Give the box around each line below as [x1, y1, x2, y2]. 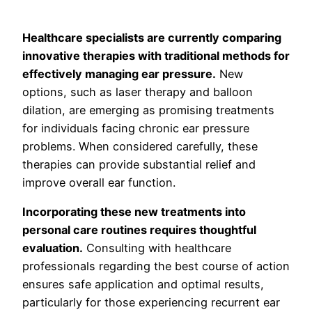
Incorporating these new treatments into [22, 205, 246, 219]
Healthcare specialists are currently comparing [22, 30, 281, 45]
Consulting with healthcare [83, 241, 231, 256]
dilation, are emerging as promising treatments [22, 102, 274, 117]
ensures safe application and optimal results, [22, 277, 264, 292]
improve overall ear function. [22, 175, 175, 189]
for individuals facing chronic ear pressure [22, 120, 249, 135]
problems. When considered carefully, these [22, 139, 258, 153]
